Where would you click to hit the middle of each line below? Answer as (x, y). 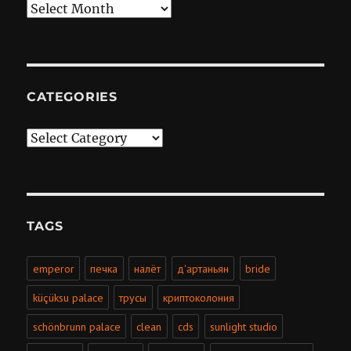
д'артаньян (203, 268)
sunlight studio (244, 326)
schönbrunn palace (76, 326)
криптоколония (199, 297)
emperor (53, 268)
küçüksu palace (68, 297)
